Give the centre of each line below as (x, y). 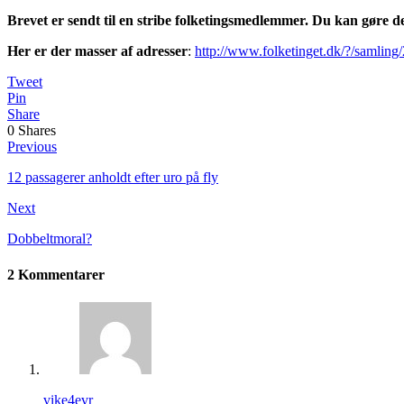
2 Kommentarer (56, 274)
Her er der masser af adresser (97, 51)
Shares (37, 131)
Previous (32, 147)
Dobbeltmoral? (50, 239)
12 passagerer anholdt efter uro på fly (113, 178)
